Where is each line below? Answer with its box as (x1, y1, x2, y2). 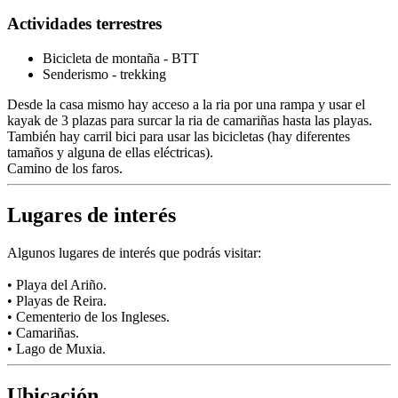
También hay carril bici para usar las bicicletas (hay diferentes (7, 128, 350, 144)
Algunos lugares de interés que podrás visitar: (7, 244, 261, 260)
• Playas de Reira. (7, 292, 107, 308)
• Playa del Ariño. (7, 276, 107, 292)
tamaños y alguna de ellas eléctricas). (7, 144, 213, 160)
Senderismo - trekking (43, 66, 166, 82)
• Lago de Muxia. (7, 340, 106, 356)
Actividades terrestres (7, 14, 162, 34)
